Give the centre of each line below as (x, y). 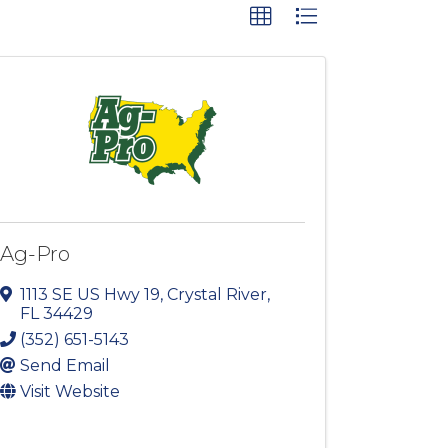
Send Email (65, 366)
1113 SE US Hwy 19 (90, 295)
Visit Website (70, 392)
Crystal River (217, 295)
